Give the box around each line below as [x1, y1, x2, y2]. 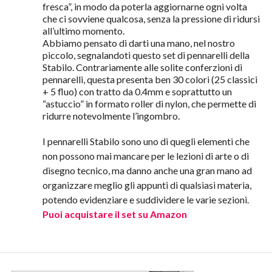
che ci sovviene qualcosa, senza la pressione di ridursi [42, 13, 260, 25]
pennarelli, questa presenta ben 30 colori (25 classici [42, 73, 257, 86]
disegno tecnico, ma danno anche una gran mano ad [42, 165, 252, 177]
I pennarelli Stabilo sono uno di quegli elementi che [42, 135, 250, 148]
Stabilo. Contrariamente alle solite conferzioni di [42, 61, 242, 73]
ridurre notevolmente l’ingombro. [42, 110, 180, 122]
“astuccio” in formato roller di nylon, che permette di [42, 98, 256, 110]
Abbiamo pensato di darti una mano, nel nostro [42, 37, 235, 49]
